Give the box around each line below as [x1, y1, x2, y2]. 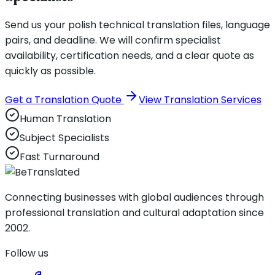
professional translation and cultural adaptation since [5, 206, 264, 220]
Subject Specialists [20, 131, 109, 145]
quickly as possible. [5, 64, 96, 79]
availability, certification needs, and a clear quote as [5, 48, 254, 63]
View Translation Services [139, 93, 261, 107]
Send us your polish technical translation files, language [5, 18, 270, 33]
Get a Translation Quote [5, 93, 122, 107]
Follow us [5, 246, 48, 261]
